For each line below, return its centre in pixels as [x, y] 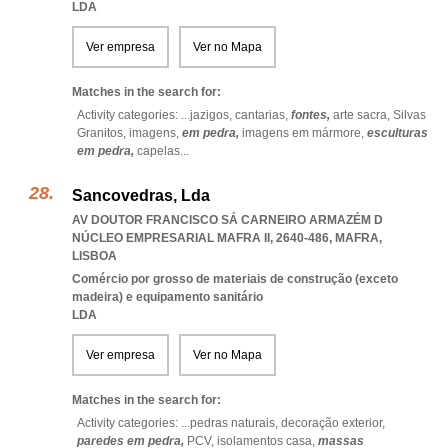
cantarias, [263, 115]
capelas [158, 151]
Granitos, [103, 133]
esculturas [397, 133]
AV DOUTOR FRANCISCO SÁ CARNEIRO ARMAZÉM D [227, 220]
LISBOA [94, 256]
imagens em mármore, [304, 133]
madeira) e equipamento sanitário [167, 297]
